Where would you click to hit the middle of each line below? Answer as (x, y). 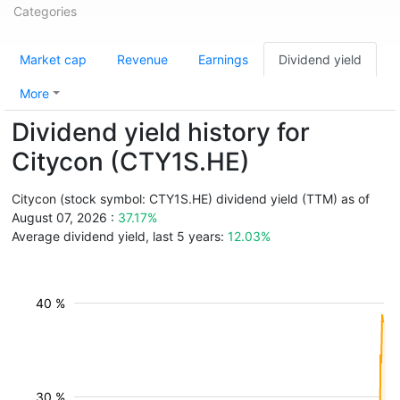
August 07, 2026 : (65, 217)
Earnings (223, 59)
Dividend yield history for (161, 132)
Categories (45, 11)
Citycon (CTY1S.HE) (131, 162)
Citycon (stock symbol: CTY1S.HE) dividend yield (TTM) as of (191, 199)
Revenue (142, 59)
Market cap (53, 59)
